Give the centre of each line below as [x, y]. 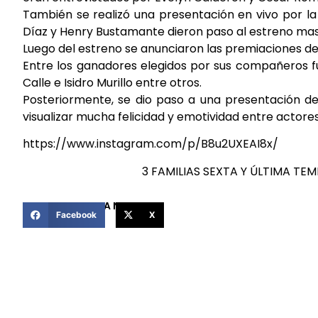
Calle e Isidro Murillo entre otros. [112, 83]
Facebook [76, 215]
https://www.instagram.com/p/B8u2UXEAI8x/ [150, 144]
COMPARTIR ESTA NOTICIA [89, 206]
